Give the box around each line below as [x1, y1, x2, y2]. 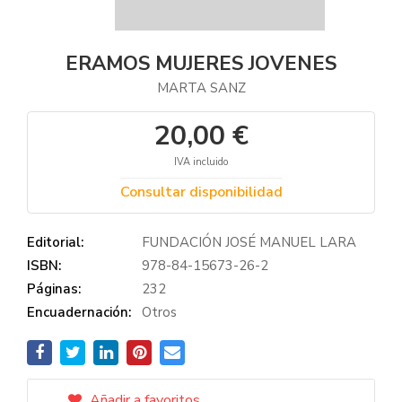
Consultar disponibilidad [119, 182, 283, 202]
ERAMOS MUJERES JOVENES [66, 50, 336, 77]
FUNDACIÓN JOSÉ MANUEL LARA [142, 233, 356, 251]
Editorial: [27, 233, 83, 251]
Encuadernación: [27, 303, 131, 321]
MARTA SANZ [156, 79, 246, 97]
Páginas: [27, 280, 81, 298]
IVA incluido [174, 155, 228, 169]
